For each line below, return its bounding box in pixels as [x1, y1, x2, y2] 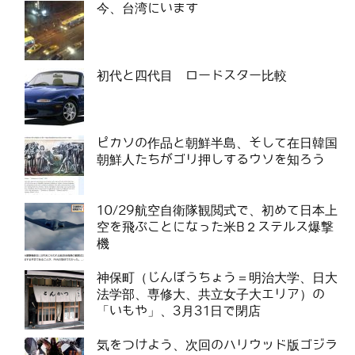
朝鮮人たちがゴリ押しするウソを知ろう [97, 152, 325, 166]
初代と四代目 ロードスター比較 [97, 68, 287, 82]
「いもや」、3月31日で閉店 [97, 303, 261, 318]
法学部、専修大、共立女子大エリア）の [97, 287, 325, 301]
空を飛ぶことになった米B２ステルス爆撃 [97, 219, 334, 234]
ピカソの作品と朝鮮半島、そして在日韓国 [97, 136, 338, 150]
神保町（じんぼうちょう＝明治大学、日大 [97, 270, 338, 284]
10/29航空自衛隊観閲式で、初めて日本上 [97, 203, 338, 217]
